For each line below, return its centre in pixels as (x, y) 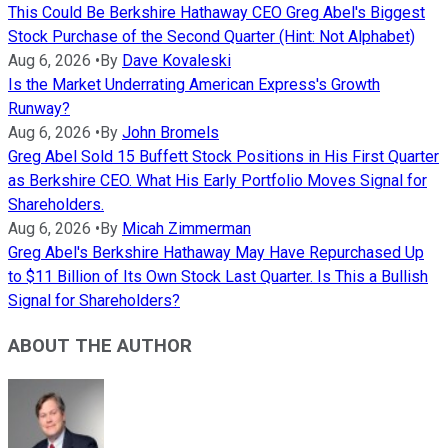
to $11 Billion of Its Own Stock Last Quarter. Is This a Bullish (218, 277)
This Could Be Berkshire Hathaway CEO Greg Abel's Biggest (216, 13)
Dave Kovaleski (176, 61)
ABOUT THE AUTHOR (100, 345)
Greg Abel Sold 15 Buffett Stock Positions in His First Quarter (223, 157)
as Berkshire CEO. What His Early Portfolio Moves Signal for (217, 181)
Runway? (39, 109)
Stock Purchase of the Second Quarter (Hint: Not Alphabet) (211, 37)
